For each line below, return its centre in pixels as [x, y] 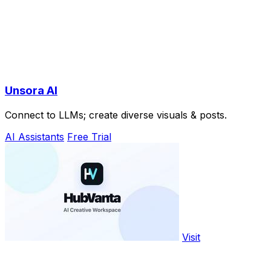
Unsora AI [31, 91]
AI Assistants [34, 136]
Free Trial [89, 136]
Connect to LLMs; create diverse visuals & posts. [116, 115]
